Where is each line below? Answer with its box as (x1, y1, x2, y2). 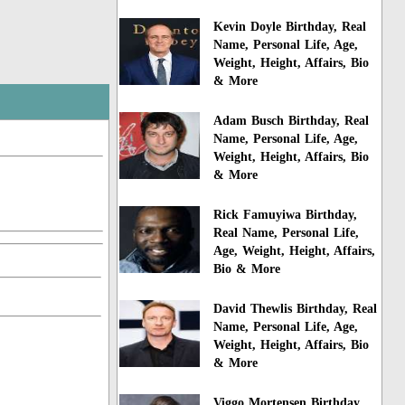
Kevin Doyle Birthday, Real (213, 20, 367, 34)
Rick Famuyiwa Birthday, (213, 208, 358, 222)
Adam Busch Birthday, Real (213, 114, 370, 128)
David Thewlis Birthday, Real (213, 301, 378, 316)
